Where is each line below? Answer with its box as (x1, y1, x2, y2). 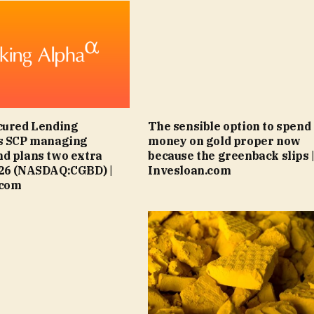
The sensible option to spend (148, 119, 311, 134)
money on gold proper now (148, 134, 301, 149)
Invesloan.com (148, 163, 231, 178)
